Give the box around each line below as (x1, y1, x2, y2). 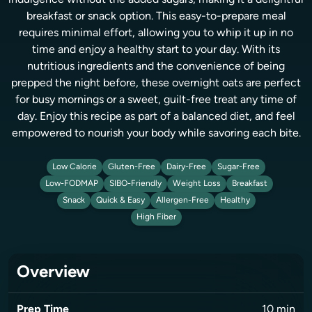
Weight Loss (172, 180, 221, 188)
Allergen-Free (155, 196, 209, 205)
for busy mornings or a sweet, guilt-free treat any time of (15, 95, 297, 106)
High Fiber (136, 213, 176, 221)
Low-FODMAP (45, 180, 98, 188)
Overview (17, 265, 90, 281)
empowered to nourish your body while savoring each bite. (11, 128, 301, 139)
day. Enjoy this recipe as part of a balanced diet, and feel (17, 111, 295, 123)
